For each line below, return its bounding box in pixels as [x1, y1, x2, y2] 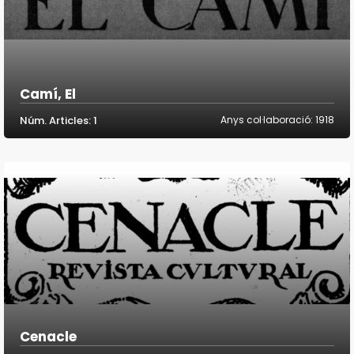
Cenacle [20, 327, 77, 347]
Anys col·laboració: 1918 [220, 113, 334, 127]
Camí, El [20, 85, 76, 104]
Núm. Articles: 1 [20, 113, 97, 129]
